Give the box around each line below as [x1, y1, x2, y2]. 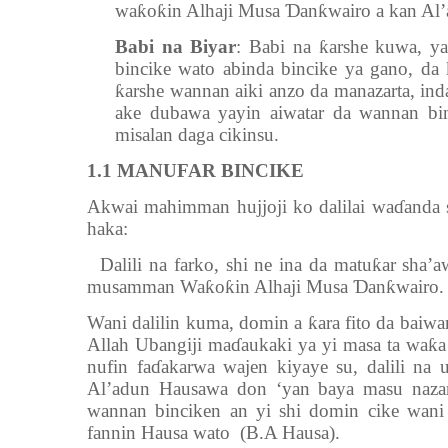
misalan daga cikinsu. [115, 124, 279, 145]
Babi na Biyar [115, 36, 237, 57]
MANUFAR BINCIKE [117, 160, 304, 181]
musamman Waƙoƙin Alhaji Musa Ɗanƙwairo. [87, 276, 444, 297]
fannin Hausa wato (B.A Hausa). [87, 422, 340, 443]
